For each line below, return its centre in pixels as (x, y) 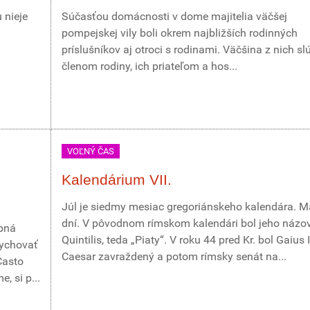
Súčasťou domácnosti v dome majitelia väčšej (174, 16)
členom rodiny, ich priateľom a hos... (149, 66)
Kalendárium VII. (117, 180)
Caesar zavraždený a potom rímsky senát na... (174, 256)
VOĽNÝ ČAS (91, 151)
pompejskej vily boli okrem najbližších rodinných (180, 33)
